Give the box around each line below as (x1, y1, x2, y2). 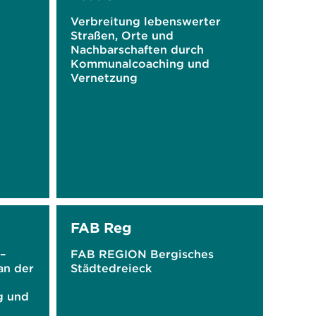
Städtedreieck (70, 261, 152, 275)
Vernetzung (70, 71, 138, 85)
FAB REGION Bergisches (70, 247, 214, 261)
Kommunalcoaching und (70, 56, 209, 71)
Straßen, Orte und (70, 28, 174, 42)
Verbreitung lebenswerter (70, 14, 221, 28)
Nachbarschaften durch (70, 42, 204, 56)
